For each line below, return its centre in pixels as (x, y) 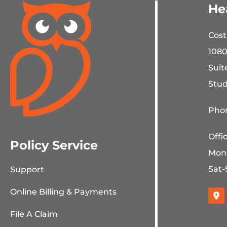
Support (27, 169)
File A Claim (34, 214)
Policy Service (54, 145)
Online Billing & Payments (63, 192)
